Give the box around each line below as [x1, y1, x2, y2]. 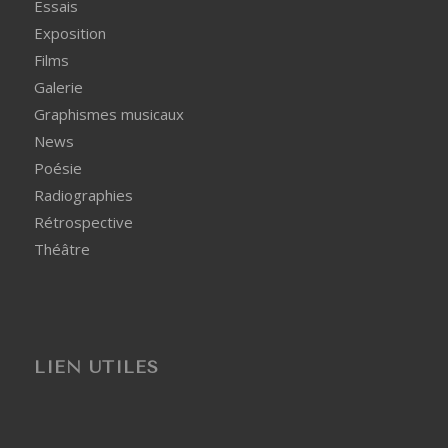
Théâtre [33, 238, 90, 259]
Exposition [33, 22, 106, 43]
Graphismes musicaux [33, 103, 184, 124]
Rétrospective [33, 211, 133, 232]
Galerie [33, 76, 83, 97]
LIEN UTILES [33, 356, 159, 377]
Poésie [33, 157, 82, 178]
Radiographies [33, 184, 133, 205]
